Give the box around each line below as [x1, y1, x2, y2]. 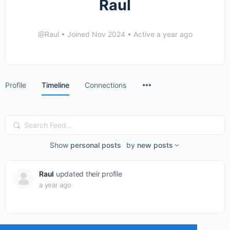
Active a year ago [131, 30, 193, 39]
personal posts [70, 140, 121, 149]
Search [8, 118, 36, 128]
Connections [85, 81, 126, 89]
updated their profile [54, 169, 122, 178]
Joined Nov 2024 [65, 30, 127, 39]
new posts [137, 140, 173, 149]
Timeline [42, 81, 69, 89]
